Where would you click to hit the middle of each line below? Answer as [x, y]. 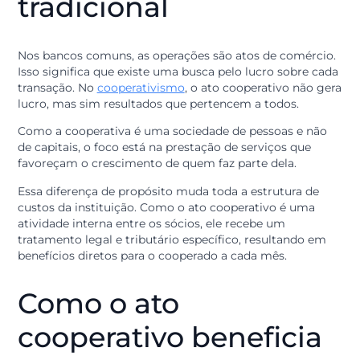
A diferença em [139, 92]
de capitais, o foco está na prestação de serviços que [182, 323]
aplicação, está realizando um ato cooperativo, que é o [188, 21]
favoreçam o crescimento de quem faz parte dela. [174, 342]
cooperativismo [156, 258]
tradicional [103, 168]
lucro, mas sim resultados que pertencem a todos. [177, 275]
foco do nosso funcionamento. [114, 39]
